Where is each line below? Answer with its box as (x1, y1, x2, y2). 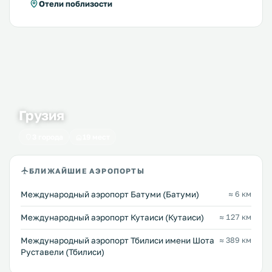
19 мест (83, 132, 110, 142)
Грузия (19, 107, 64, 124)
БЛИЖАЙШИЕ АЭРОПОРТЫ (29, 166, 144, 175)
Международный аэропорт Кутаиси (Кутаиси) (21, 212, 204, 223)
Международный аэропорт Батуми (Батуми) (21, 189, 199, 200)
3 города (32, 132, 63, 142)
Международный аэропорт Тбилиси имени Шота (21, 236, 214, 246)
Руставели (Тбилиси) (21, 247, 104, 257)
